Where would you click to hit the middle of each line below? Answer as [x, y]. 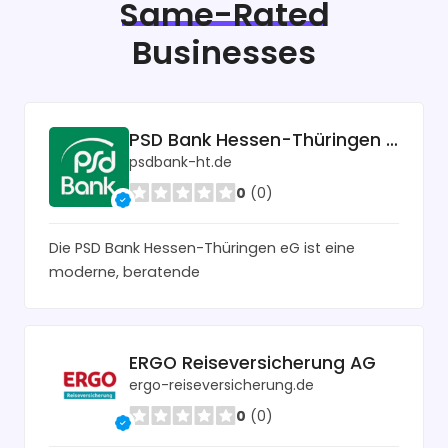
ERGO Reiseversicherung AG [252, 363]
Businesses [224, 52]
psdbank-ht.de [180, 162]
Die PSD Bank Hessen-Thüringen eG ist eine [202, 247]
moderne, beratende [124, 271]
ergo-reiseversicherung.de [221, 385]
